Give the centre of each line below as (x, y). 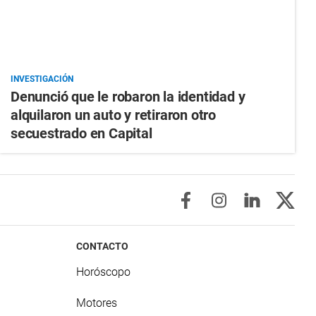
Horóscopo (104, 272)
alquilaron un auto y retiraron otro (113, 115)
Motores (97, 303)
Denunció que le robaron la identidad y (128, 97)
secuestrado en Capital (81, 134)
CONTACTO (103, 247)
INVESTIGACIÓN (42, 79)
